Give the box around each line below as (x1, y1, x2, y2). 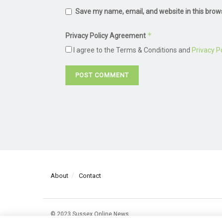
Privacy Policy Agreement (65, 31, 147, 40)
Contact (79, 172, 101, 180)
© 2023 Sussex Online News (51, 211, 129, 218)
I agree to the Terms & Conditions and (72, 46, 192, 54)
